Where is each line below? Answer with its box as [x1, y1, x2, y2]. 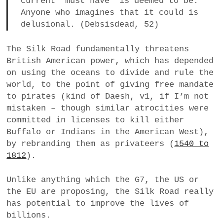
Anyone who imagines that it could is [20, 8, 198, 18]
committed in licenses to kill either [6, 115, 184, 125]
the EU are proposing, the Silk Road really [6, 187, 214, 197]
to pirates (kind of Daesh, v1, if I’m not [6, 91, 209, 101]
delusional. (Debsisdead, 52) [20, 20, 159, 30]
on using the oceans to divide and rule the [6, 68, 214, 77]
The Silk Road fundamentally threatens [6, 44, 189, 54]
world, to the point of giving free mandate [6, 79, 214, 89]
